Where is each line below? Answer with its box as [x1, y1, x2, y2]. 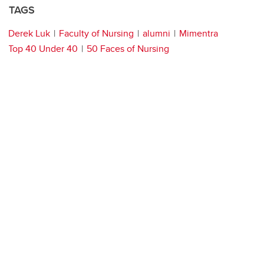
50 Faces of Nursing [87, 42, 169, 56]
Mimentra [179, 27, 218, 41]
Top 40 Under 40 [8, 42, 78, 56]
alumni [143, 27, 170, 41]
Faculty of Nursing [59, 27, 134, 41]
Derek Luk [8, 27, 50, 41]
